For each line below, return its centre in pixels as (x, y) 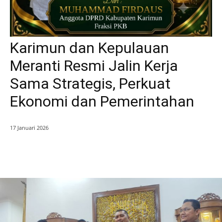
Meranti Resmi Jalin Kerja (94, 66)
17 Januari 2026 (29, 128)
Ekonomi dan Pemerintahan (102, 102)
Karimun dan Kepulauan (89, 48)
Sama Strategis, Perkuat (90, 84)
